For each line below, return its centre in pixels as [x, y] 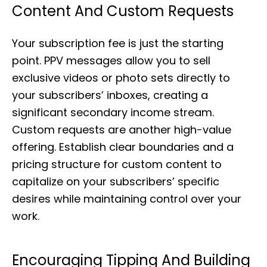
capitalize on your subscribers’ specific [116, 181]
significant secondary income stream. [113, 112]
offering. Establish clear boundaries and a [123, 147]
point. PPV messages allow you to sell [111, 60]
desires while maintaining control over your [127, 199]
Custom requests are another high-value [122, 130]
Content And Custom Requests [123, 11]
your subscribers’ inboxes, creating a [110, 95]
